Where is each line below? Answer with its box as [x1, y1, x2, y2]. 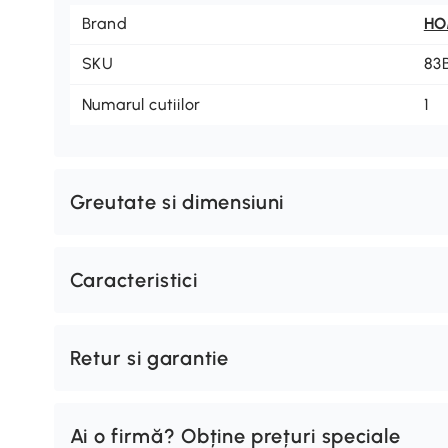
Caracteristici [69, 267, 198, 292]
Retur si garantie [69, 345, 229, 370]
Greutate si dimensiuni [69, 189, 285, 214]
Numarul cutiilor [81, 94, 201, 114]
